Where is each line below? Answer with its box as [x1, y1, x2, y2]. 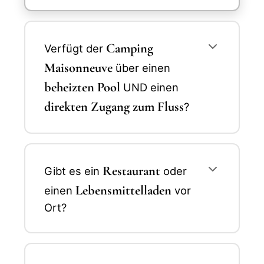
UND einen [120, 80, 179, 94]
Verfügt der [44, 41, 106, 55]
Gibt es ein [44, 164, 103, 177]
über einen [113, 61, 170, 74]
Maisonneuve [44, 59, 113, 75]
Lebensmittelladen [75, 181, 171, 198]
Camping [106, 39, 153, 56]
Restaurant [103, 162, 160, 179]
